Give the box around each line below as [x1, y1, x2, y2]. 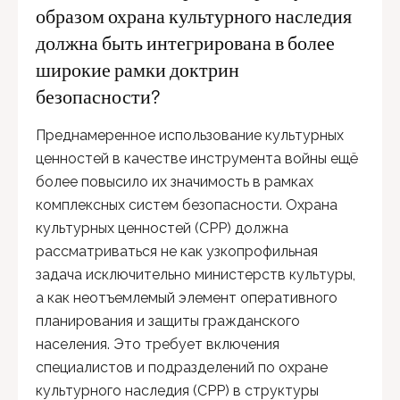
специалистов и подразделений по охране [36, 359, 328, 377]
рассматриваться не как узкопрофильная [36, 243, 318, 261]
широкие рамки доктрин [36, 57, 239, 81]
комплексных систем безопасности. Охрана [36, 196, 337, 214]
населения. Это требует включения [36, 336, 279, 354]
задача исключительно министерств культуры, [36, 266, 355, 284]
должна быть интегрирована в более [36, 30, 335, 54]
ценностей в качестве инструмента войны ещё [36, 150, 358, 168]
